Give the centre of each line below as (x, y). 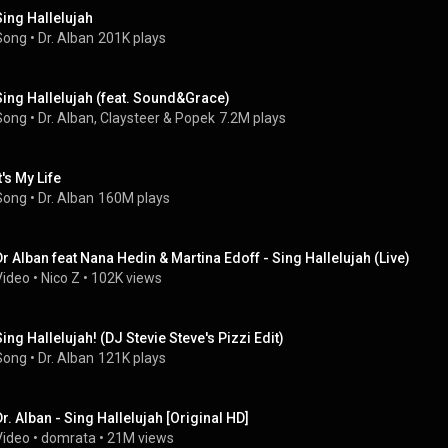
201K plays (132, 38)
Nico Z (60, 278)
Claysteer (130, 118)
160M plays (134, 198)
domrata (68, 438)
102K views (126, 278)
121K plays (132, 358)
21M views (140, 438)
